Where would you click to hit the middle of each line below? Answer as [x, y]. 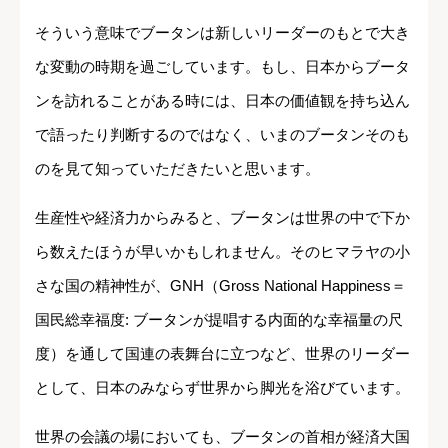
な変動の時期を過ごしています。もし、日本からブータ [222, 66]
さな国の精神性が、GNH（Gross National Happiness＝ [220, 285]
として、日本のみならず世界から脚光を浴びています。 [222, 387]
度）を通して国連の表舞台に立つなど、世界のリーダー [222, 353]
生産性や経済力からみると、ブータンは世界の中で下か [222, 217]
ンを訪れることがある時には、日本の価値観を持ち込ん [222, 100]
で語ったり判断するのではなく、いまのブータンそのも [222, 134]
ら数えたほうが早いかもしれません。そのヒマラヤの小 [222, 251]
